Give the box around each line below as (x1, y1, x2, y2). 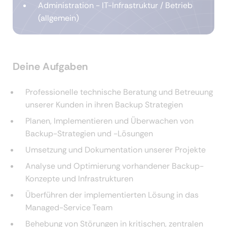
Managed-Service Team (25, 202, 112, 213)
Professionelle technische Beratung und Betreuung (25, 87, 213, 98)
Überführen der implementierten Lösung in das (25, 190, 199, 201)
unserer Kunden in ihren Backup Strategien (25, 99, 183, 110)
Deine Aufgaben (13, 60, 88, 73)
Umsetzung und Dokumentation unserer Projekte (25, 144, 206, 156)
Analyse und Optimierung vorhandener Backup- (25, 161, 204, 172)
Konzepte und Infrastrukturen (25, 173, 133, 184)
